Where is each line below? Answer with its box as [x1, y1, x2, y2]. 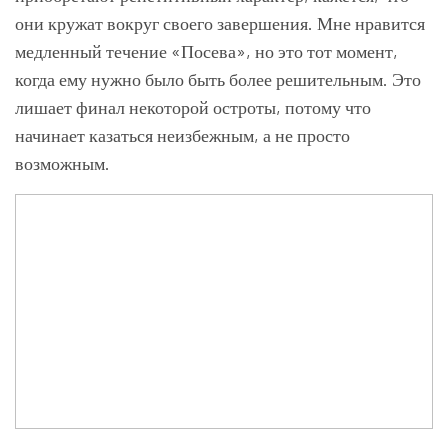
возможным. [15, 152, 110, 175]
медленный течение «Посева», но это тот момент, [15, 40, 398, 63]
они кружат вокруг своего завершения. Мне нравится [15, 12, 425, 35]
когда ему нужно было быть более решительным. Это [15, 68, 421, 91]
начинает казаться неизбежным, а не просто [15, 124, 350, 147]
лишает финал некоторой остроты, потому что [15, 96, 371, 119]
